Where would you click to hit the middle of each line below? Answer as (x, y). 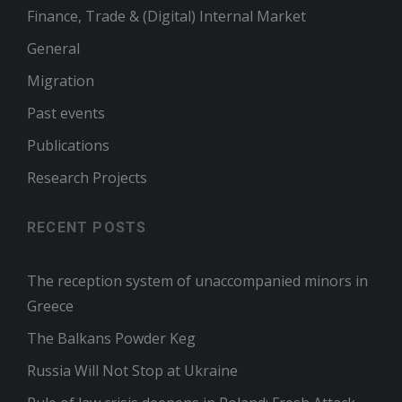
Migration (61, 81)
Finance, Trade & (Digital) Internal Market (166, 16)
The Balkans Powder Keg (111, 338)
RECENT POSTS (87, 227)
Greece (50, 306)
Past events (66, 113)
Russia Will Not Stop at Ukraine (132, 371)
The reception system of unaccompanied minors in (197, 281)
